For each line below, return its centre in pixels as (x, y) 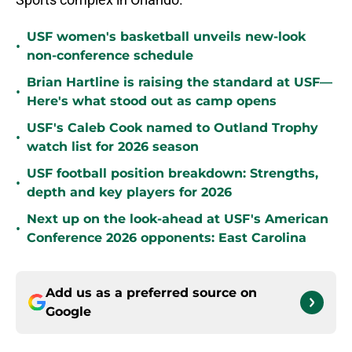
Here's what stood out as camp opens (152, 101)
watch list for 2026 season (113, 147)
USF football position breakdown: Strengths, (172, 174)
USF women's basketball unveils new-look (166, 37)
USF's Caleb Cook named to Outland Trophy (172, 128)
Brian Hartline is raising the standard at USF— (180, 82)
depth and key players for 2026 (129, 192)
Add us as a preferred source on (151, 293)
